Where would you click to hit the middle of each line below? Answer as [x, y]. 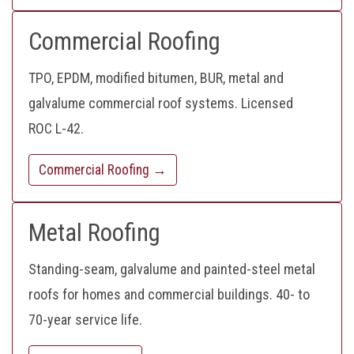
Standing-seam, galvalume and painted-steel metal [172, 269]
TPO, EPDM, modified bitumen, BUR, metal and [156, 78]
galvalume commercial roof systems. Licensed [161, 104]
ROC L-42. [56, 129]
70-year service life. [85, 320]
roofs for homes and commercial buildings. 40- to [169, 295]
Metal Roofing [94, 233]
